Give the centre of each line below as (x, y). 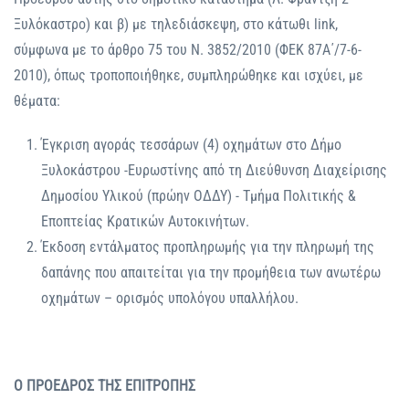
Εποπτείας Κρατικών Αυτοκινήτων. (145, 222)
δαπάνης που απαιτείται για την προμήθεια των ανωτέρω (211, 273)
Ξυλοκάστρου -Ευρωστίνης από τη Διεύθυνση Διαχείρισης (214, 171)
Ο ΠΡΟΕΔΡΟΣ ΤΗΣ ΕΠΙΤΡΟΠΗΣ (105, 386)
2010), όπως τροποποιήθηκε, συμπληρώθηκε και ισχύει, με (189, 76)
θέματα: (37, 101)
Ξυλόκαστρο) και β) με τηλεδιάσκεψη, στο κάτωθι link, (176, 25)
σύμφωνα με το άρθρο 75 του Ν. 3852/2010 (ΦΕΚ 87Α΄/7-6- (188, 50)
